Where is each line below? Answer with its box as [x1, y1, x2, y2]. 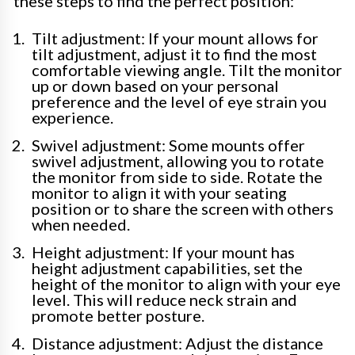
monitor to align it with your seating [32, 183, 287, 203]
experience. [32, 108, 113, 128]
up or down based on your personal [32, 76, 279, 96]
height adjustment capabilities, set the [32, 258, 303, 278]
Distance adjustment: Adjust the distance [32, 334, 323, 353]
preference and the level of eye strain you [32, 92, 326, 112]
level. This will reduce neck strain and [32, 290, 297, 310]
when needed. [32, 215, 130, 235]
